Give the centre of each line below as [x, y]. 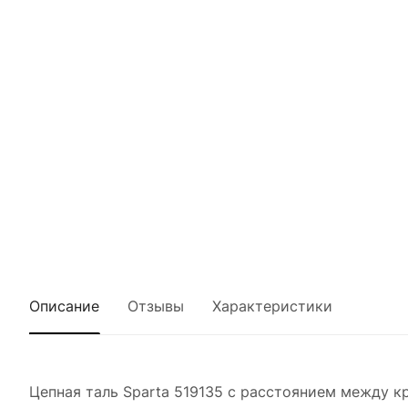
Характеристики [272, 306]
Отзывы [156, 306]
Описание [64, 306]
